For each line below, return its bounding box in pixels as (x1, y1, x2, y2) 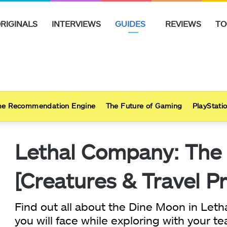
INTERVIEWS (52, 19, 101, 28)
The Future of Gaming (105, 101, 182, 110)
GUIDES (115, 19, 145, 28)
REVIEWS (165, 19, 201, 28)
